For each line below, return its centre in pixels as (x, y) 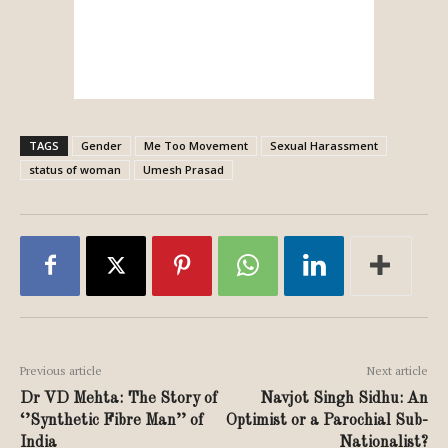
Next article (397, 370)
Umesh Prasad (183, 169)
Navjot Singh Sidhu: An (344, 398)
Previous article (61, 370)
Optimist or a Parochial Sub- (327, 420)
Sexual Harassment (324, 145)
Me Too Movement (196, 145)
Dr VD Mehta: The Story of (118, 398)
